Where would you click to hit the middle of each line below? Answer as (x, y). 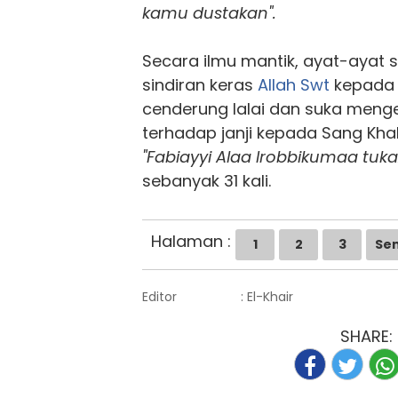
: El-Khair (267, 296)
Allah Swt (294, 84)
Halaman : (191, 241)
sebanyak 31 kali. (207, 180)
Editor (159, 296)
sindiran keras (200, 84)
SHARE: (366, 336)
